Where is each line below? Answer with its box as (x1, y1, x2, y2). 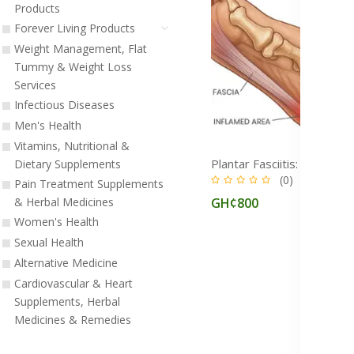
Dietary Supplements (13, 156, 121, 171)
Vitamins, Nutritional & (13, 137, 130, 153)
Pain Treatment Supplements (13, 175, 164, 191)
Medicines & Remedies (13, 311, 131, 327)
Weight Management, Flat (13, 40, 147, 56)
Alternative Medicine (13, 254, 118, 270)
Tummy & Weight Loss (13, 58, 132, 74)
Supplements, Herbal (13, 293, 120, 309)
